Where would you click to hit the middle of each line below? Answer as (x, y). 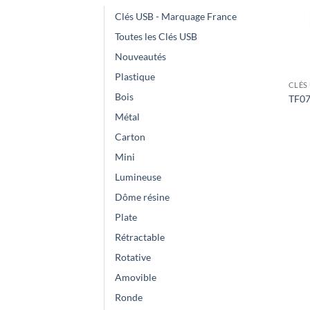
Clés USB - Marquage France (176, 17)
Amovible (136, 277)
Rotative (133, 257)
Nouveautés (140, 57)
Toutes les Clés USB (156, 37)
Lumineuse (138, 177)
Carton (130, 137)
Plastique (135, 77)
